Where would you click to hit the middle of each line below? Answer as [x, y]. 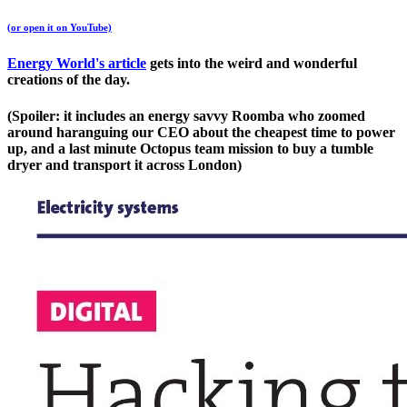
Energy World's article [77, 64]
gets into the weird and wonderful [252, 64]
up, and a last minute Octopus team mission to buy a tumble [190, 148]
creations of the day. [69, 80]
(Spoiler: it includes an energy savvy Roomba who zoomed [186, 115]
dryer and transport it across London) [124, 164]
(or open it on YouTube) [60, 28]
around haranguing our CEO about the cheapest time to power [201, 132]
